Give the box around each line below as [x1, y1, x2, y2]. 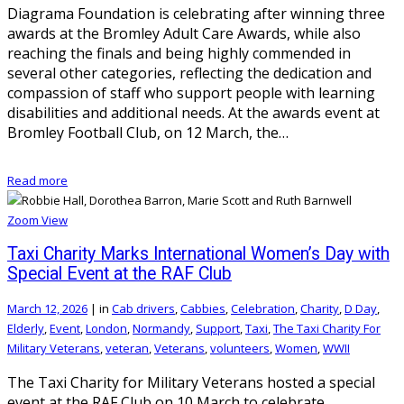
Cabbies [180, 300, 225, 317]
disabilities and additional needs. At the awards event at [7, 102, 380, 123]
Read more [7, 171, 68, 188]
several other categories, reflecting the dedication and [7, 62, 372, 83]
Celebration [231, 300, 295, 317]
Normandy [133, 320, 190, 337]
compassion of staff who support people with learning [7, 82, 375, 103]
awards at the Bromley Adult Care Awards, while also [7, 23, 361, 43]
